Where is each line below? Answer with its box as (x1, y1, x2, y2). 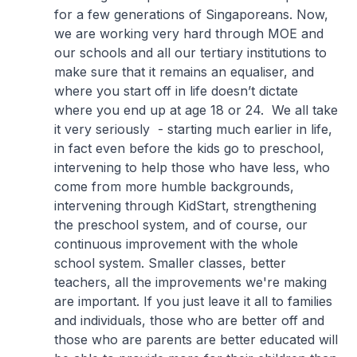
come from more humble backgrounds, (54, 178, 294, 194)
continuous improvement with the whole (54, 236, 298, 252)
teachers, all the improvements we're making (54, 274, 327, 290)
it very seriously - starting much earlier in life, (54, 121, 332, 137)
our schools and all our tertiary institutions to (54, 45, 327, 61)
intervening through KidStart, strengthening (54, 198, 316, 214)
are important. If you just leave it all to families (54, 293, 332, 309)
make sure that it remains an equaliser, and (54, 64, 314, 80)
